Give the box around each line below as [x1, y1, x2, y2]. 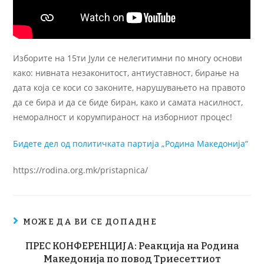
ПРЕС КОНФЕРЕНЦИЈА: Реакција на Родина [25, 240, 239, 252]
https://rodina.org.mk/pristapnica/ [13, 164, 148, 176]
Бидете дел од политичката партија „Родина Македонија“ [13, 137, 249, 149]
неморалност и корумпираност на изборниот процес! [13, 111, 233, 123]
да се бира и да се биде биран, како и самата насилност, [13, 96, 243, 108]
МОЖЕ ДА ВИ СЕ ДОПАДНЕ [22, 216, 157, 227]
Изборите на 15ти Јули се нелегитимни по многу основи [13, 52, 243, 64]
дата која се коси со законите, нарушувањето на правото [13, 81, 246, 93]
